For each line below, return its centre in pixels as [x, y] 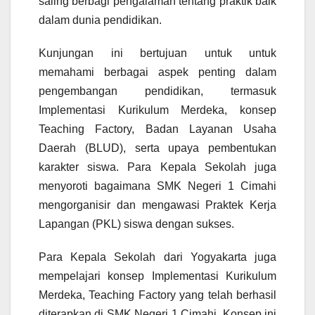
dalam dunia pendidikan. [100, 20]
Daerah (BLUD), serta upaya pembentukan [157, 148]
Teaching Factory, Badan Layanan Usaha [157, 129]
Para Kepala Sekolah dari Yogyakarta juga [157, 257]
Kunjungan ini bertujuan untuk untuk [157, 53]
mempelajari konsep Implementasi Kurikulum [157, 276]
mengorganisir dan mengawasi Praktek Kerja [157, 205]
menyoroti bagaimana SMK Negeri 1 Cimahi [157, 186]
